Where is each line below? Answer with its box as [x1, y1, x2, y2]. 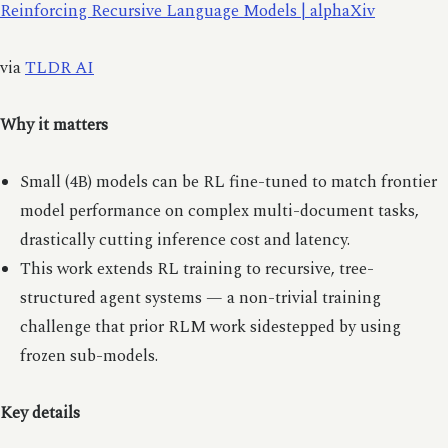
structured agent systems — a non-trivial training [19, 285, 381, 311]
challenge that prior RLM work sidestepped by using [19, 314, 401, 340]
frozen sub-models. [19, 343, 158, 369]
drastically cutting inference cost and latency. [19, 227, 350, 253]
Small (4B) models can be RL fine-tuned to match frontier [19, 169, 437, 195]
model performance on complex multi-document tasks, [19, 198, 419, 224]
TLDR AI [25, 55, 94, 81]
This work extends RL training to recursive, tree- [19, 256, 374, 282]
